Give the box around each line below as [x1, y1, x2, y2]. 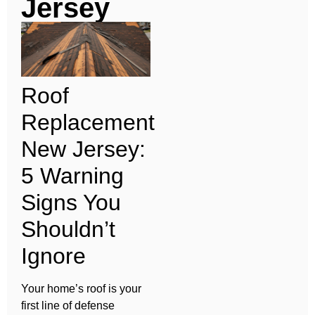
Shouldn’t [21, 217, 115, 243]
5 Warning [21, 163, 124, 189]
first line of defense [21, 300, 115, 312]
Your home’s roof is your [21, 283, 141, 295]
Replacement [21, 110, 155, 136]
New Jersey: [21, 136, 146, 162]
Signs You [21, 190, 121, 216]
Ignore [21, 243, 86, 269]
